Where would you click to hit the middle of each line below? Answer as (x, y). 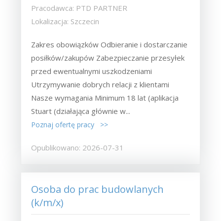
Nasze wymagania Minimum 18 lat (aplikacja (105, 97)
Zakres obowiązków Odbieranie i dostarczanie (110, 44)
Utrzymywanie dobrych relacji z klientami (100, 84)
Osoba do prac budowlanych (98, 189)
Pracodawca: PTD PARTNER (79, 8)
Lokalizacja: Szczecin (65, 21)
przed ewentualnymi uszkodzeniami (92, 71)
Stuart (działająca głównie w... (81, 111)
